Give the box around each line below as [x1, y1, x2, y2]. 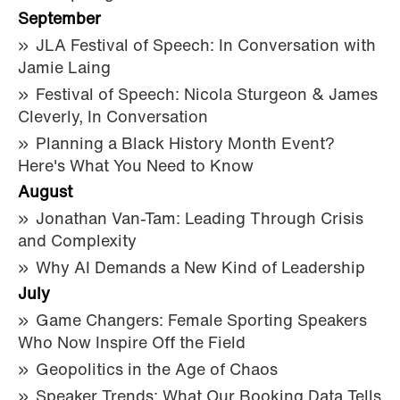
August [18, 184, 72, 202]
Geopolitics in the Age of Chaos [36, 362, 278, 379]
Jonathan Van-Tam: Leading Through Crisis [36, 211, 363, 229]
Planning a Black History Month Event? [36, 136, 335, 154]
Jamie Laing [18, 60, 111, 78]
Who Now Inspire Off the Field [18, 335, 246, 353]
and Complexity [18, 233, 137, 251]
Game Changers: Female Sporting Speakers [36, 312, 367, 330]
